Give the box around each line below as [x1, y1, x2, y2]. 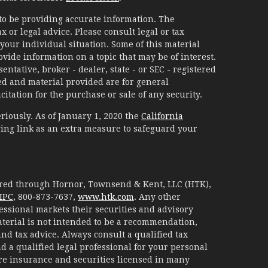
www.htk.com [77, 192, 134, 202]
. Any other [133, 192, 181, 202]
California [141, 111, 183, 121]
